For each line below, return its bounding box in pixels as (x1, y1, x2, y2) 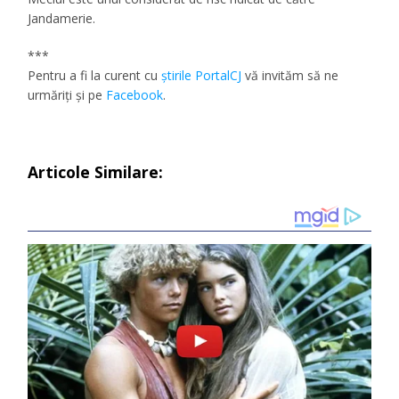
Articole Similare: (28, 161, 164, 183)
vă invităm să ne (241, 67, 339, 85)
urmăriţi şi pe (28, 86, 107, 104)
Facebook (106, 86, 164, 104)
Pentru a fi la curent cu (28, 67, 162, 85)
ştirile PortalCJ (161, 67, 242, 85)
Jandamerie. (28, 10, 96, 28)
